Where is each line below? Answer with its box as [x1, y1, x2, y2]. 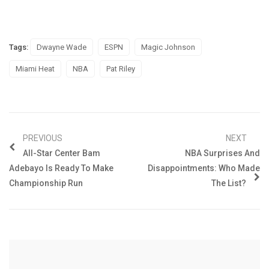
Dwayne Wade [37, 42, 86, 52]
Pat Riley [106, 64, 135, 73]
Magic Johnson [141, 42, 195, 52]
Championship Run [9, 178, 83, 188]
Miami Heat [16, 64, 55, 73]
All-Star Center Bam [21, 148, 100, 158]
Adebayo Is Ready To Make [9, 163, 113, 173]
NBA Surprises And [185, 148, 260, 158]
